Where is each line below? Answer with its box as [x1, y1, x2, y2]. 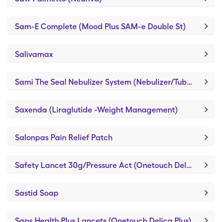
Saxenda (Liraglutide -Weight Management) [15, 105, 178, 114]
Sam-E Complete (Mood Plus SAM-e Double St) [15, 22, 186, 31]
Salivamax [15, 50, 53, 59]
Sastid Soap [15, 188, 58, 198]
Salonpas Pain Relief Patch [15, 133, 112, 142]
